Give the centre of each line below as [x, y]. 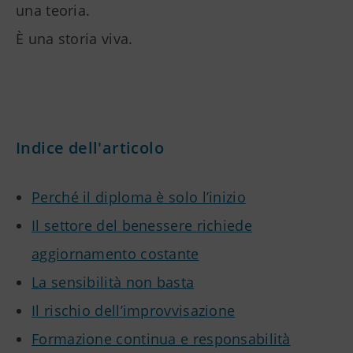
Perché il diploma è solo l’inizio [139, 197]
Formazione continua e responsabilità [161, 339]
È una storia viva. [74, 39]
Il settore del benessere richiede [142, 226]
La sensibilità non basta [113, 282]
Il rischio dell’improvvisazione [134, 311]
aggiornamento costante [115, 254]
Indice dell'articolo [90, 148]
